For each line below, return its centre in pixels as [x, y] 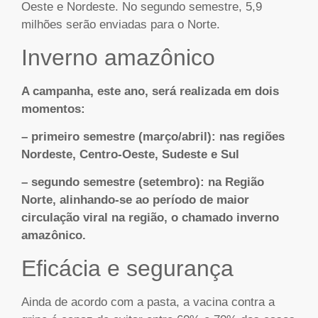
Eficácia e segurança [127, 268]
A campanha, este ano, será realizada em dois [150, 91]
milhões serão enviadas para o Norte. [121, 25]
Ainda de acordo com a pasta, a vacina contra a [148, 302]
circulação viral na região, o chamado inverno [150, 218]
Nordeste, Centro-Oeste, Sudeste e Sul [130, 154]
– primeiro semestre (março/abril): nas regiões [153, 136]
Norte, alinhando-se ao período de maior [135, 200]
